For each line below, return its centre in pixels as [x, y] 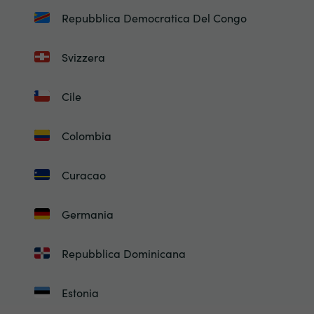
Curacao [83, 175]
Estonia [80, 292]
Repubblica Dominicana [123, 253]
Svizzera [83, 57]
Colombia [86, 135]
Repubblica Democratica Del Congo [154, 18]
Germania [87, 214]
